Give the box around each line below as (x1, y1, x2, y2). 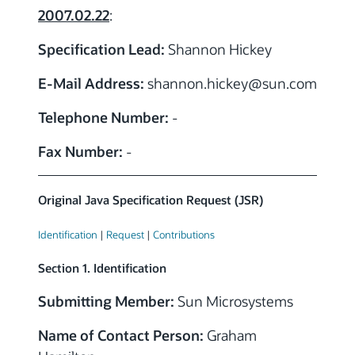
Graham (204, 326, 257, 345)
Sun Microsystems (174, 292, 293, 311)
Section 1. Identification (38, 261, 166, 277)
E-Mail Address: (38, 74, 144, 94)
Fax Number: (38, 142, 123, 162)
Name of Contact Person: (38, 326, 204, 345)
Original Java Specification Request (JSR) (38, 193, 263, 208)
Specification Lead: (38, 40, 165, 59)
